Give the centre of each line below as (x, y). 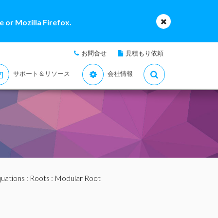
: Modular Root (75, 178)
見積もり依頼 (145, 53)
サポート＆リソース (42, 73)
